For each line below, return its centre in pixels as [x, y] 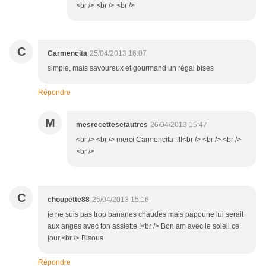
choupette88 [69, 200]
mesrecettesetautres [112, 125]
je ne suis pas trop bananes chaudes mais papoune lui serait [145, 215]
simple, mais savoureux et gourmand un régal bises [131, 69]
